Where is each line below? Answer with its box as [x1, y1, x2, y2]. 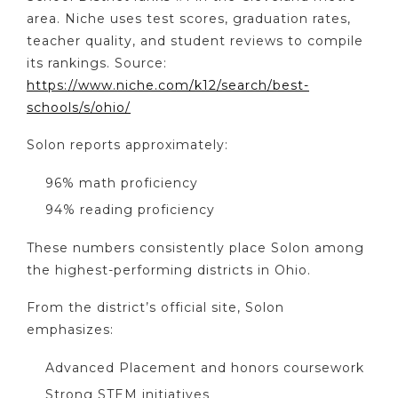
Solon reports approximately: [27, 137, 228, 154]
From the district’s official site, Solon [27, 299, 284, 316]
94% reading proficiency [45, 202, 215, 219]
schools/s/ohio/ [27, 99, 131, 115]
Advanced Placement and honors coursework [45, 359, 364, 376]
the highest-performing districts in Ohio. [27, 261, 311, 278]
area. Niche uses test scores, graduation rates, [27, 10, 351, 27]
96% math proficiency [45, 174, 198, 191]
